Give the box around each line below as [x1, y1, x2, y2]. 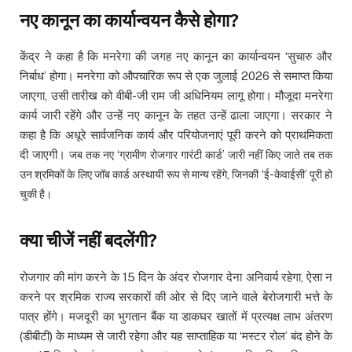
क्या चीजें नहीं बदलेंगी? [20, 229, 157, 251]
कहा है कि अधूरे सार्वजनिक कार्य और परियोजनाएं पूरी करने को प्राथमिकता [20, 128, 332, 142]
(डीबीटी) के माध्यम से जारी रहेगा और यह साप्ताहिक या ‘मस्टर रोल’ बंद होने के [20, 328, 332, 343]
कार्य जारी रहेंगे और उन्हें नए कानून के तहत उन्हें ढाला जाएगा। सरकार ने [20, 108, 332, 123]
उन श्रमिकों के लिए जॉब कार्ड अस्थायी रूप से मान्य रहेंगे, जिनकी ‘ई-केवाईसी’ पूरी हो [20, 168, 332, 181]
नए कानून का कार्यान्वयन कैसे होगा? [20, 9, 239, 31]
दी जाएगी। [20, 148, 69, 162]
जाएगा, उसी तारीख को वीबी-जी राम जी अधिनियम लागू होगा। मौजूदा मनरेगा [20, 89, 332, 103]
